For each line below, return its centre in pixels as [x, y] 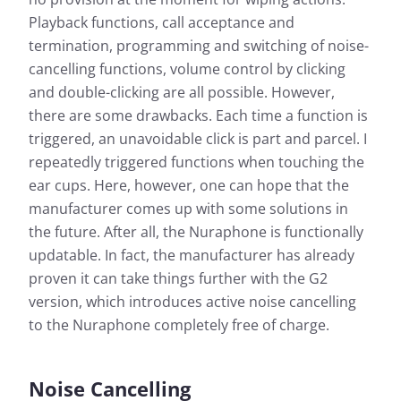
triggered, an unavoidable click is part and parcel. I [198, 139]
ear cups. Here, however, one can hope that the [189, 186]
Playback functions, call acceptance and [162, 23]
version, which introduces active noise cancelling [192, 302]
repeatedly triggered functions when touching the [196, 162]
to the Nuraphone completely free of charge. [179, 325]
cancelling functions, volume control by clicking [187, 69]
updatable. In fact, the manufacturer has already [192, 256]
